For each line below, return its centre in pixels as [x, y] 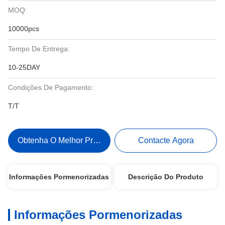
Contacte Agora [166, 140]
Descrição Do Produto [166, 177]
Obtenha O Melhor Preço [62, 140]
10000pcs [24, 29]
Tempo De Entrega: [39, 49]
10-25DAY [24, 67]
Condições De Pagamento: [51, 87]
